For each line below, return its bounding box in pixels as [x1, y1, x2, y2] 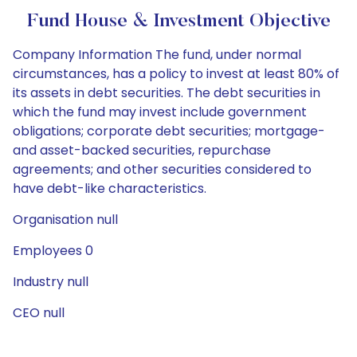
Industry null [13, 273, 88, 291]
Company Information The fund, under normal [13, 45, 301, 64]
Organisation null [13, 210, 118, 229]
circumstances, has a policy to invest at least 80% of [13, 65, 339, 83]
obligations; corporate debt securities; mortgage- [13, 122, 325, 140]
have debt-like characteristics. [13, 179, 206, 198]
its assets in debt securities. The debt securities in [13, 84, 320, 102]
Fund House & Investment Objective [26, 12, 331, 31]
